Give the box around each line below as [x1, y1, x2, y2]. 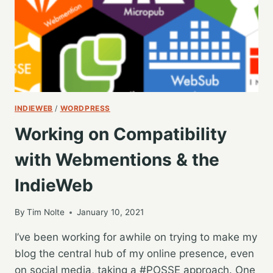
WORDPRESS [60, 103, 110, 113]
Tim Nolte [27, 207, 65, 218]
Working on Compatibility [15, 123, 227, 144]
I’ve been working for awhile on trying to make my [15, 231, 257, 244]
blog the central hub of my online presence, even [15, 247, 254, 260]
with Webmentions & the [15, 149, 219, 170]
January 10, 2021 [77, 207, 144, 218]
